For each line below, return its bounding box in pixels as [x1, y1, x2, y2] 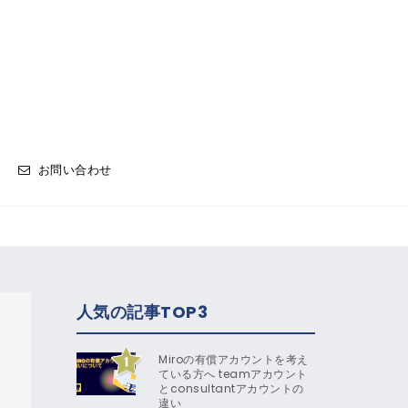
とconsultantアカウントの [158, 380, 304, 396]
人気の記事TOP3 [76, 300, 208, 323]
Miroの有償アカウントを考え [158, 351, 309, 367]
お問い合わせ [37, 160, 112, 178]
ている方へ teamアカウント [158, 365, 308, 382]
